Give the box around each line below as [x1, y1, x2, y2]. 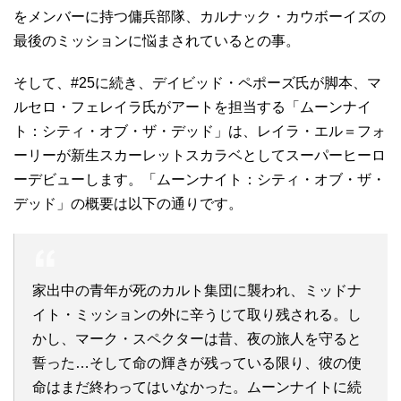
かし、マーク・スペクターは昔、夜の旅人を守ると [32, 331, 362, 346]
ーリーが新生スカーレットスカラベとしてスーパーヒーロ [13, 148, 386, 163]
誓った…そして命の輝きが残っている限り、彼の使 [32, 355, 362, 371]
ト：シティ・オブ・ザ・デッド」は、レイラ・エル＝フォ [13, 124, 386, 139]
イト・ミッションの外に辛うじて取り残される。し [32, 307, 362, 322]
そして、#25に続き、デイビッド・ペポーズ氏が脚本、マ [13, 75, 381, 90]
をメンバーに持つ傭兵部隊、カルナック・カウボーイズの [13, 9, 386, 24]
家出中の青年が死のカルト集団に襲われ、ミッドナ [32, 283, 362, 298]
